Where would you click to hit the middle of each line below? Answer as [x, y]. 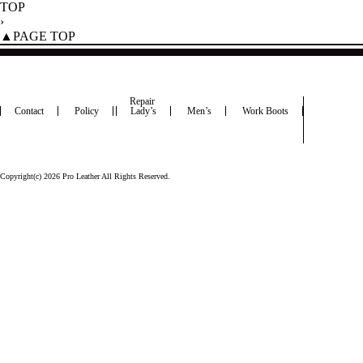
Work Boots [265, 111]
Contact [29, 111]
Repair [142, 101]
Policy [86, 111]
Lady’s [143, 111]
